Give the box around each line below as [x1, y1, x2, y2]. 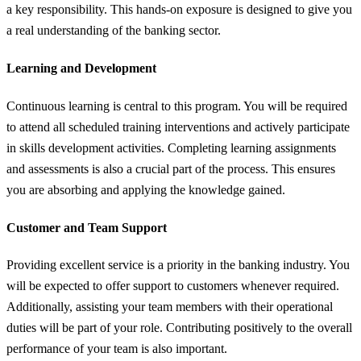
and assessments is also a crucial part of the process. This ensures [6, 161, 335, 176]
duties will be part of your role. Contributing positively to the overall [6, 321, 352, 335]
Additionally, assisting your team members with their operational [6, 300, 333, 314]
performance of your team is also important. [6, 342, 227, 356]
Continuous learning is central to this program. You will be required [6, 98, 347, 113]
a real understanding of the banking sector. [6, 23, 221, 38]
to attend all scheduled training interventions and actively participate [6, 119, 350, 134]
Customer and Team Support [6, 220, 167, 234]
